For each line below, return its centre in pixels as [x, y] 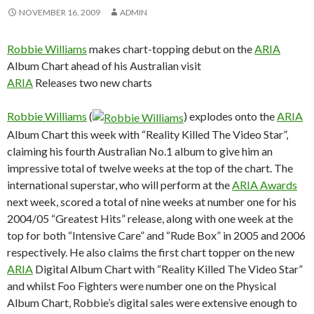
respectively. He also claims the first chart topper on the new [151, 252]
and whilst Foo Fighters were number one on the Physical [142, 285]
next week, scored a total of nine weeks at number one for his [152, 201]
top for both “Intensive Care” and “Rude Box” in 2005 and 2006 [156, 235]
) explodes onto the [230, 116]
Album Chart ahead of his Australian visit [104, 65]
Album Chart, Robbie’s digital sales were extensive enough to [152, 302]
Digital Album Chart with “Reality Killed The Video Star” [168, 268]
